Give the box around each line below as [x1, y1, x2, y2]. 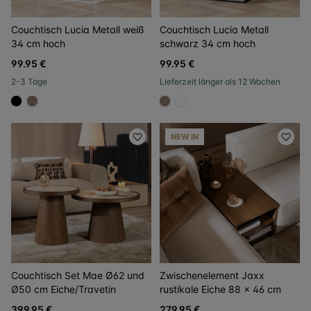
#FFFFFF [180, 101, 225, 116]
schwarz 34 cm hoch [160, 37, 255, 49]
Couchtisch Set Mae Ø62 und [11, 269, 144, 281]
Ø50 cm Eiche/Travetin [11, 283, 116, 295]
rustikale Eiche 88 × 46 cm [160, 283, 281, 295]
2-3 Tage [11, 76, 47, 87]
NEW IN [171, 132, 199, 142]
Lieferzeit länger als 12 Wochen [160, 76, 280, 87]
